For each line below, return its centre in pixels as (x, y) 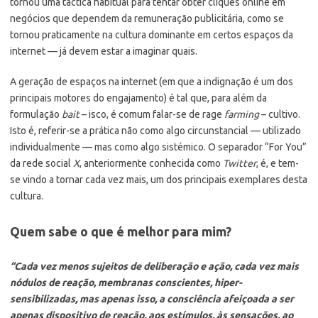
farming (242, 114)
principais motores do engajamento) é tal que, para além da (138, 98)
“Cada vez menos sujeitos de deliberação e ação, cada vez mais (154, 266)
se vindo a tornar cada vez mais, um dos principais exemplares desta (159, 179)
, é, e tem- (278, 163)
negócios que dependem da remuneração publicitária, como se (147, 18)
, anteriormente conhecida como (151, 163)
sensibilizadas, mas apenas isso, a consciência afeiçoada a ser (152, 298)
